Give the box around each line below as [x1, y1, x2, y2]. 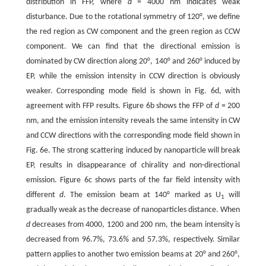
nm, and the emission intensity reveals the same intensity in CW [26, 116, 240, 126]
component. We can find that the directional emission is [26, 42, 240, 52]
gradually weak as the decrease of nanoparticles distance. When [26, 205, 240, 215]
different [26, 191, 59, 200]
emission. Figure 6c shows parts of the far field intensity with [26, 176, 240, 185]
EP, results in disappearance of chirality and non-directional [26, 161, 240, 170]
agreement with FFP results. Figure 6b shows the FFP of [26, 102, 215, 111]
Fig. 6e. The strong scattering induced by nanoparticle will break [26, 146, 240, 156]
